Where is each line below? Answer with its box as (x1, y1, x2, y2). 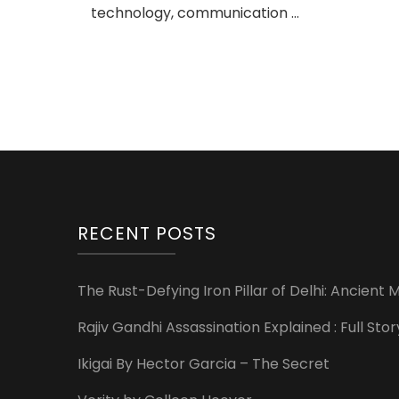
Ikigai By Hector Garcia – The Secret (77, 354, 330, 374)
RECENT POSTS (77, 221, 216, 246)
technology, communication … (91, 3, 299, 23)
